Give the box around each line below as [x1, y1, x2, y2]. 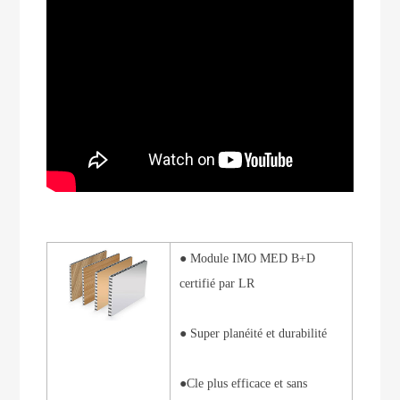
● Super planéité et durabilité [179, 327, 331, 341]
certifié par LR [179, 277, 255, 291]
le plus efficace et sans [195, 377, 308, 391]
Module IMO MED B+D [190, 252, 316, 266]
